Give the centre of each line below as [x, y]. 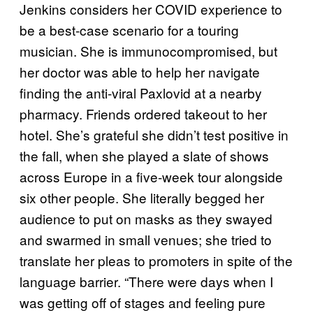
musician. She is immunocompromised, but [148, 51]
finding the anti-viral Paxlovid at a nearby [141, 93]
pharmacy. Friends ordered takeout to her [143, 114]
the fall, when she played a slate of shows [144, 156]
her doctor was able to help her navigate [140, 72]
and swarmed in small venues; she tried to [146, 240]
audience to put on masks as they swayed [146, 219]
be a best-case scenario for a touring [129, 30]
